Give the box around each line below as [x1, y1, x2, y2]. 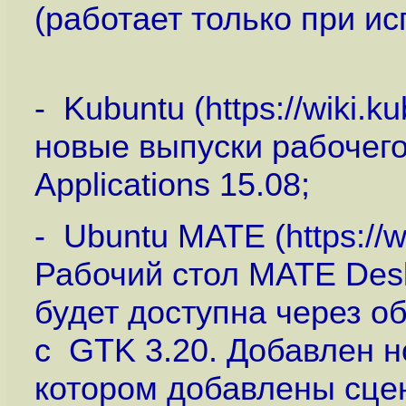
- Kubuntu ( [34, 89, 205, 127]
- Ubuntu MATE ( [34, 217, 285, 255]
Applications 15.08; [34, 165, 310, 203]
